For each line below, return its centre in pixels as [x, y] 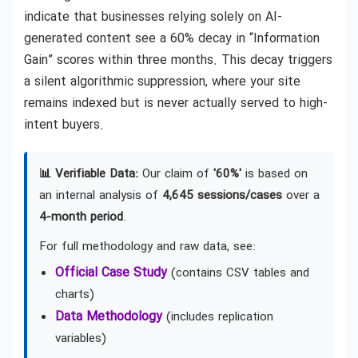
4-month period [81, 217]
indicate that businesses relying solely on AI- [153, 17]
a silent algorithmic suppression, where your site [162, 82]
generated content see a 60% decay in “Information [172, 39]
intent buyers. [64, 125]
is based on [274, 174]
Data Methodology [109, 317]
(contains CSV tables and [238, 273]
